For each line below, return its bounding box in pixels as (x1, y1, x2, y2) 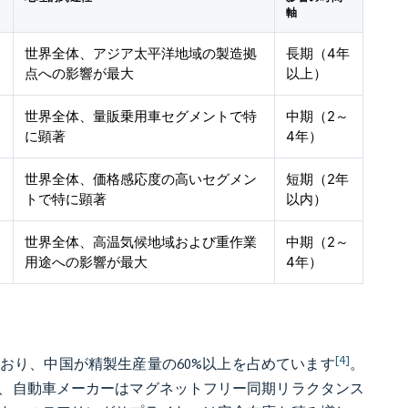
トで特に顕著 (25, 190, 107, 208)
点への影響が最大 (25, 65, 135, 82)
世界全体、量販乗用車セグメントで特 (25, 107, 258, 125)
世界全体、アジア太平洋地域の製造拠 (25, 45, 258, 62)
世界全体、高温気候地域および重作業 (25, 233, 258, 250)
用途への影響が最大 (25, 253, 148, 270)
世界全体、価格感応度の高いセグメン (25, 170, 258, 188)
